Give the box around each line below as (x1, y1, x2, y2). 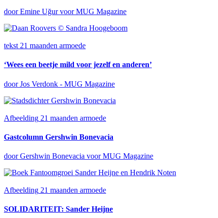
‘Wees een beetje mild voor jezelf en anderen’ (4, 60, 152, 69)
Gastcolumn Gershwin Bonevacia (4, 132, 113, 141)
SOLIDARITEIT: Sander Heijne (4, 205, 113, 214)
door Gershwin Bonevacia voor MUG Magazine (4, 152, 153, 161)
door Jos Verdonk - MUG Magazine (4, 79, 115, 88)
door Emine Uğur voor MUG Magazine (4, 7, 127, 16)
